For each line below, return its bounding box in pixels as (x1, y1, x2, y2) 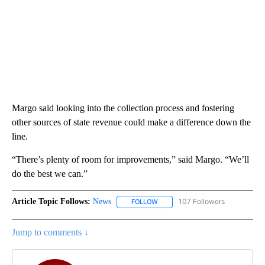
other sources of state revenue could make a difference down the (12, 117, 251, 128)
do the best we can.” (12, 169, 88, 179)
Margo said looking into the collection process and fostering (12, 103, 234, 114)
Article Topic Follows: (12, 197, 91, 206)
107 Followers (179, 197, 225, 206)
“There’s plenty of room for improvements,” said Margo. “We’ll (12, 154, 249, 165)
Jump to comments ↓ (12, 227, 89, 237)
